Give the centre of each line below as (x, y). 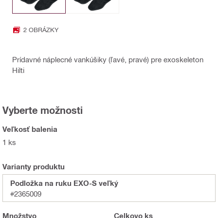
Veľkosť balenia (30, 129)
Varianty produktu (34, 166)
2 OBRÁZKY (41, 30)
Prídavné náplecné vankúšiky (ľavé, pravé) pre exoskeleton (108, 59)
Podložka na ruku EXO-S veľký (64, 183)
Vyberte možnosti (43, 110)
